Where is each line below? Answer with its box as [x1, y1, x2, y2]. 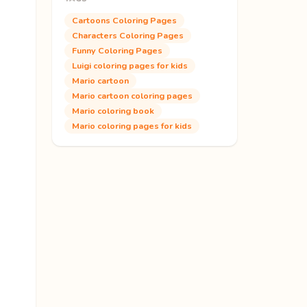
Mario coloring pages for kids [72, 119, 192, 132]
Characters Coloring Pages [72, 29, 184, 41]
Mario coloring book [72, 104, 154, 116]
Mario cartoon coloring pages [72, 89, 193, 101]
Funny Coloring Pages [72, 44, 162, 56]
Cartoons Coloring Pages [72, 14, 177, 26]
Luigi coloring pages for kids [72, 59, 188, 71]
